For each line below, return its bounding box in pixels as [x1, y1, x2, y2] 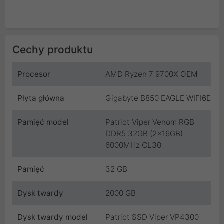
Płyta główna [17, 93, 64, 103]
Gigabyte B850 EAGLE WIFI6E [105, 93, 211, 103]
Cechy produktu [12, 43, 93, 56]
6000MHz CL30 [105, 140, 161, 150]
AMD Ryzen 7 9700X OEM [105, 69, 198, 79]
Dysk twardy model [17, 212, 88, 222]
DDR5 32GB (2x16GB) [105, 128, 183, 138]
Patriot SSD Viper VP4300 [105, 212, 199, 222]
